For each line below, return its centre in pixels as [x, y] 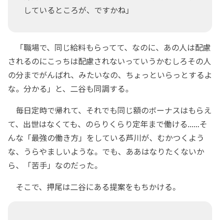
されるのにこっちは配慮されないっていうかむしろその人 [110, 61]
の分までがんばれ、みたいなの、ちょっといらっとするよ [110, 75]
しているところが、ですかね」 [79, 10]
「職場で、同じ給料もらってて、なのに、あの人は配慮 [109, 47]
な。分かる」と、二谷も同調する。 [70, 89]
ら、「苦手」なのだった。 [55, 165]
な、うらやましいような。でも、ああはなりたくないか [106, 151]
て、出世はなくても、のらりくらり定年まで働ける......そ [108, 124]
